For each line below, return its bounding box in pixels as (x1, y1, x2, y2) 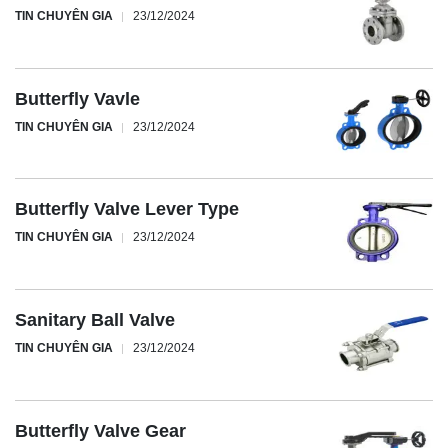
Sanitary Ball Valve (15, 309, 175, 330)
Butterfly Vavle (15, 88, 140, 109)
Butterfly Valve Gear (15, 420, 186, 441)
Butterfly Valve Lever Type (15, 199, 239, 220)
